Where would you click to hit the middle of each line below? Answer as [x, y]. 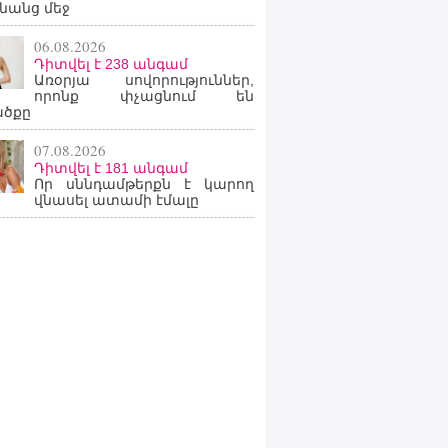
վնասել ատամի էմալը [116, 200]
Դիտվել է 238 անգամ [111, 64]
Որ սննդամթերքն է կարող [144, 184]
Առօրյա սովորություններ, [144, 80]
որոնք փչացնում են [144, 96]
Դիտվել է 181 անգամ [111, 168]
